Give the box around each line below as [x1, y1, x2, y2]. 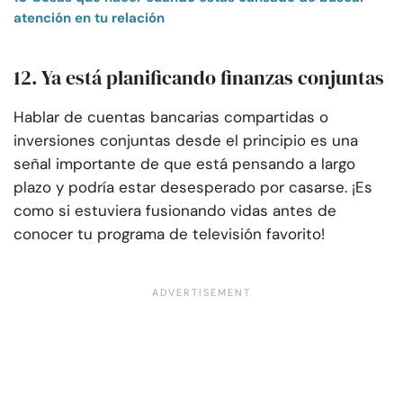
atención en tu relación [13, 9, 165, 28]
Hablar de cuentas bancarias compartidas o [13, 107, 328, 128]
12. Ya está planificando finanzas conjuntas [13, 64, 384, 92]
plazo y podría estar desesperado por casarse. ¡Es [13, 177, 372, 198]
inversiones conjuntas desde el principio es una [13, 130, 358, 151]
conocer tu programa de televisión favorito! [13, 224, 325, 245]
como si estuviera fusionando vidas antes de [13, 201, 336, 221]
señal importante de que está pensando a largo [13, 154, 355, 175]
